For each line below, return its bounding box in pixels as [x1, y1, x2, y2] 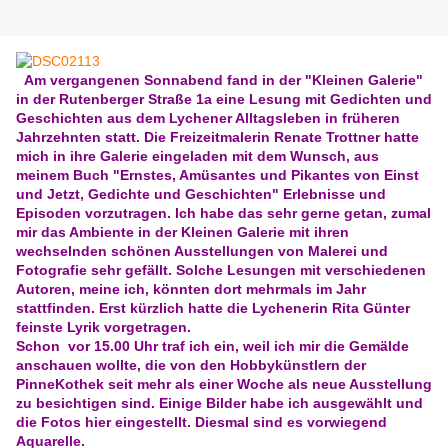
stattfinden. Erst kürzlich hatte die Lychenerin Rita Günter [16, 300, 410, 317]
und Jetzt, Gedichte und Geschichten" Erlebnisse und [16, 186, 386, 203]
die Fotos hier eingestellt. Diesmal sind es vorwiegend [16, 414, 387, 431]
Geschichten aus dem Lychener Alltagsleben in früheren [16, 110, 400, 127]
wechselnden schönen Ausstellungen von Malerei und [16, 243, 388, 260]
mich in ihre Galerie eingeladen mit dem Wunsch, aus [16, 148, 379, 165]
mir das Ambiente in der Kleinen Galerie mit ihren [16, 224, 349, 241]
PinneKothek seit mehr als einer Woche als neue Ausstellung [16, 376, 432, 393]
